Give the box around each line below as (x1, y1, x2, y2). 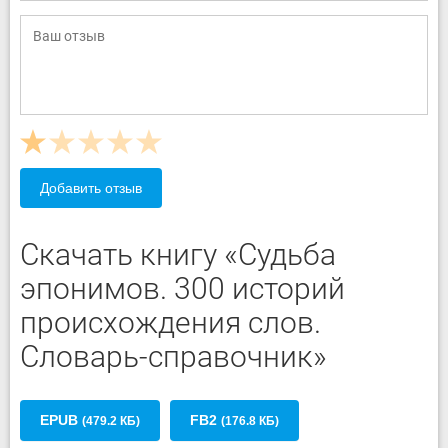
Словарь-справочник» (20, 339, 327, 374)
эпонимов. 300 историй (20, 271, 345, 306)
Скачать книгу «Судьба (20, 237, 336, 272)
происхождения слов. (20, 305, 321, 340)
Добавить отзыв (40, 180, 142, 196)
